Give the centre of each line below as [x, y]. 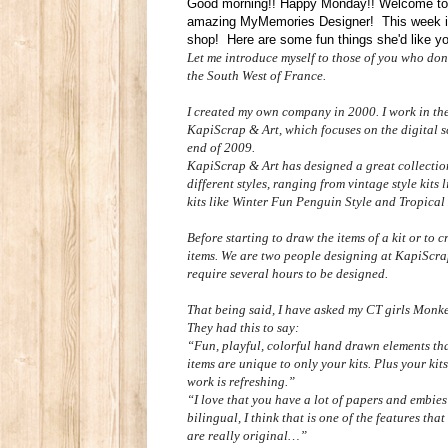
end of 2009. [221, 147]
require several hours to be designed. [289, 273]
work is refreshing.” [241, 381]
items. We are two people [255, 255]
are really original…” [247, 435]
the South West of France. [256, 75]
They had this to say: [243, 327]
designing [351, 255]
